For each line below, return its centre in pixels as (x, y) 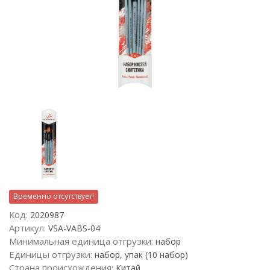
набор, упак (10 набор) (140, 255)
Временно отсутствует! (54, 196)
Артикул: (27, 228)
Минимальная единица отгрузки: (81, 241)
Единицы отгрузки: (51, 254)
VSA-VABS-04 (73, 228)
